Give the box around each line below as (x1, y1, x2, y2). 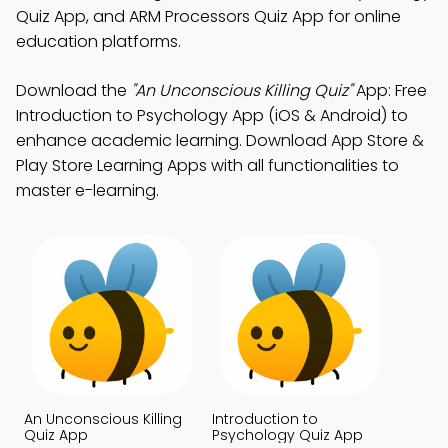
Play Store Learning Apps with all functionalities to (16, 154, 399, 177)
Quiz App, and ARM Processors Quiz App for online (16, 5, 401, 28)
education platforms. (16, 30, 181, 53)
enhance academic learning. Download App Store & (16, 129, 424, 152)
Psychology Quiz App (212, 425, 363, 445)
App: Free (352, 79, 427, 102)
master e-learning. (16, 179, 159, 202)
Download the (16, 79, 131, 102)
